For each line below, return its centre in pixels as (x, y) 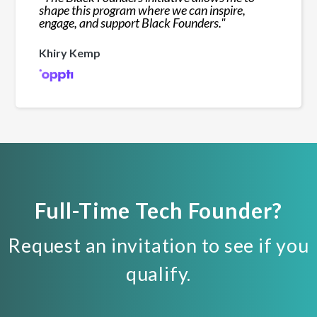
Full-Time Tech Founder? (158, 210)
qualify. (158, 274)
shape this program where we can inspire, (143, 10)
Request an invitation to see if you (158, 246)
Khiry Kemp (70, 53)
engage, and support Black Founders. (130, 23)
